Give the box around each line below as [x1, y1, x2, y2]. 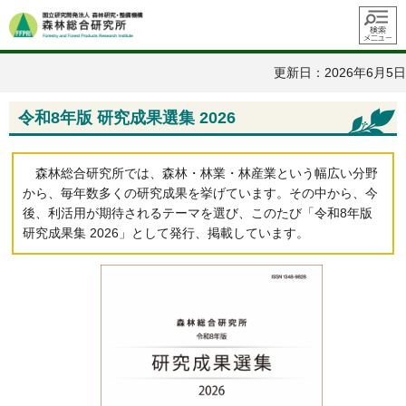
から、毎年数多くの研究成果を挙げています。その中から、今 [23, 185, 378, 200]
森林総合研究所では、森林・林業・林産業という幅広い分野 [35, 165, 378, 180]
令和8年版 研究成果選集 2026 [18, 109, 236, 128]
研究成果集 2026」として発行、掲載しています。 [23, 225, 309, 240]
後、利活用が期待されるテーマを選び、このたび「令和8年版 [23, 205, 372, 220]
